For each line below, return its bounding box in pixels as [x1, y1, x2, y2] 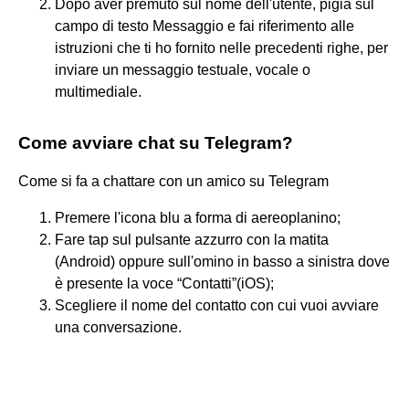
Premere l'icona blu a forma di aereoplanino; [55, 209, 341, 225]
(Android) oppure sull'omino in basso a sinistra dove [55, 253, 390, 269]
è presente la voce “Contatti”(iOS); [55, 275, 274, 291]
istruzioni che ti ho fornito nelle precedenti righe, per [55, 39, 388, 56]
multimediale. [55, 83, 142, 100]
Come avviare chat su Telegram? [18, 132, 293, 152]
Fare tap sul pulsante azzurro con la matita [55, 231, 329, 247]
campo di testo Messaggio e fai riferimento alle [55, 17, 354, 34]
